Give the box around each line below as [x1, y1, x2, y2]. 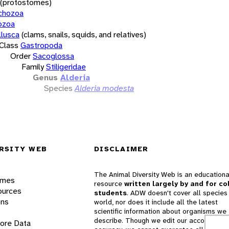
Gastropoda [20, 39, 62, 51]
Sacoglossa [33, 50, 74, 61]
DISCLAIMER [94, 144, 149, 154]
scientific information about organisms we [94, 207, 226, 216]
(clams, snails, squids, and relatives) [21, 29, 146, 40]
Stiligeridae [46, 61, 86, 72]
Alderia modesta [75, 82, 134, 94]
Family [21, 61, 44, 72]
